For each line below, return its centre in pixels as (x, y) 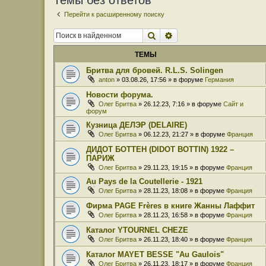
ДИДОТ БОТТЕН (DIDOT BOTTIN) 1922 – (160, 149)
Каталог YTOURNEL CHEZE (137, 230)
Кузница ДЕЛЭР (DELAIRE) (137, 125)
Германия (219, 79)
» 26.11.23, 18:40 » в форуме (181, 239)
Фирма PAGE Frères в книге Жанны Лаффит (170, 205)
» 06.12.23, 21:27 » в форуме (182, 134)
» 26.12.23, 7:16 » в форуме (180, 104)
